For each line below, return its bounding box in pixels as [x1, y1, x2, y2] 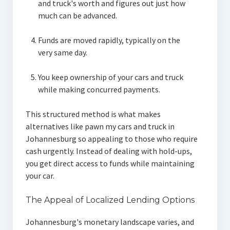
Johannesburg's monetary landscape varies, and [25, 217, 194, 227]
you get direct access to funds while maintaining [25, 158, 195, 169]
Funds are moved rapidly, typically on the [37, 35, 180, 46]
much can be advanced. [37, 10, 117, 21]
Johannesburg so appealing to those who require [25, 133, 198, 144]
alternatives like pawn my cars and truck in [25, 121, 175, 132]
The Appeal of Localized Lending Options [25, 195, 195, 205]
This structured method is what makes [25, 109, 161, 120]
